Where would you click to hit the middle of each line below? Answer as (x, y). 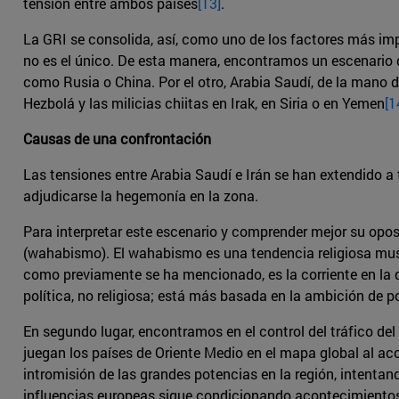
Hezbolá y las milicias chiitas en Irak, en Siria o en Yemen (204, 103)
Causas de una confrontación (117, 139)
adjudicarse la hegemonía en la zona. (141, 196)
